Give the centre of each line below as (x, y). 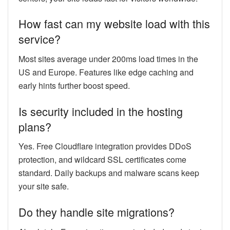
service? (40, 39)
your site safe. (44, 186)
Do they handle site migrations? (97, 212)
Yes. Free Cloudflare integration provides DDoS (105, 146)
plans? (35, 126)
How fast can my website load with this (114, 24)
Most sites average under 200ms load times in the (108, 59)
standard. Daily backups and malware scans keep (109, 173)
